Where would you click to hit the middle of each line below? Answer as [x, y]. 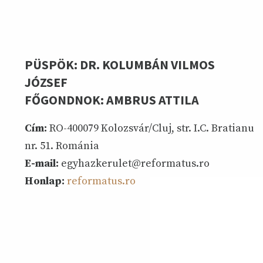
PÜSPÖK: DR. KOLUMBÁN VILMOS [120, 65]
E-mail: [42, 163]
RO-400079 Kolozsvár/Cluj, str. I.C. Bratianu [151, 128]
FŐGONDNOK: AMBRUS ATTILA [112, 100]
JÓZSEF [46, 82]
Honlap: [45, 181]
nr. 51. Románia [62, 146]
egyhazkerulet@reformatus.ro [134, 163]
